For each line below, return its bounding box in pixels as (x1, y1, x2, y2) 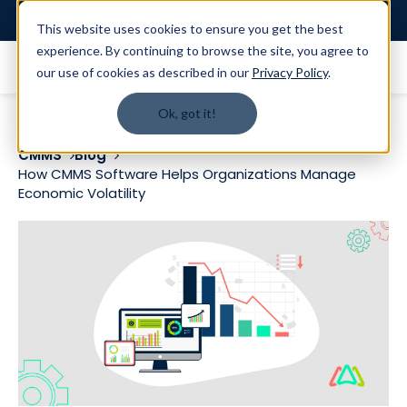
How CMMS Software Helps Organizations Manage (18, 164, 356, 184)
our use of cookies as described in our (36, 65, 252, 80)
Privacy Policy (252, 65, 328, 80)
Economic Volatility (18, 184, 145, 203)
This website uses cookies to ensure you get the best (36, 21, 343, 36)
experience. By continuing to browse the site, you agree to (36, 43, 369, 58)
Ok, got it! (158, 105, 216, 122)
